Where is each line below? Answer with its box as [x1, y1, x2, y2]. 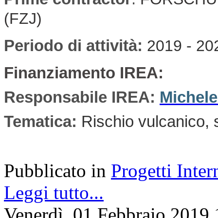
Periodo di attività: [4, 36, 147, 54]
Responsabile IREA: [4, 88, 160, 106]
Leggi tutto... [4, 182, 104, 203]
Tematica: [4, 112, 81, 130]
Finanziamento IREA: [4, 64, 168, 82]
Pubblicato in [4, 160, 106, 181]
